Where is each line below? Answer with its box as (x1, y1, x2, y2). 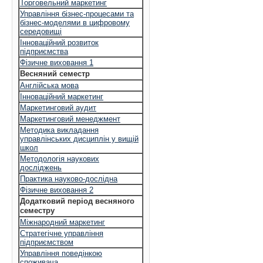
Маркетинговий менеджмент (20, 114, 120, 123)
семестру (20, 206, 55, 215)
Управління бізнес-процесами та (20, 9, 134, 18)
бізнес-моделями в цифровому (20, 18, 130, 27)
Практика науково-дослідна (20, 174, 117, 183)
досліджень (20, 163, 62, 172)
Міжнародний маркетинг (20, 218, 105, 227)
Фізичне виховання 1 (20, 58, 93, 67)
